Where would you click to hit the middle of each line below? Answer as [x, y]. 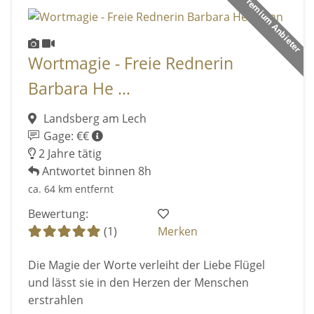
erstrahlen [55, 300]
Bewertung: [58, 214]
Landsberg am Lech [93, 118]
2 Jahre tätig [68, 153]
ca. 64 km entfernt [70, 189]
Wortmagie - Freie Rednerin [130, 64]
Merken [178, 232]
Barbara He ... [79, 89]
